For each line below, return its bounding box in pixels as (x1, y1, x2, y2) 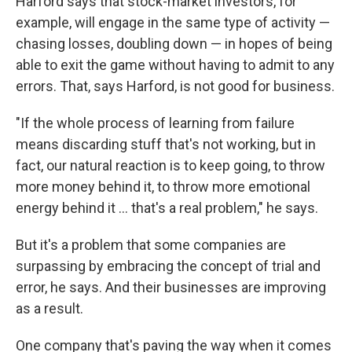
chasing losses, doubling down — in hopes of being (16, 35, 332, 53)
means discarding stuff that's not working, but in (16, 136, 316, 153)
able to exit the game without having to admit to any (16, 57, 335, 74)
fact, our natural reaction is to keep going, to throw (16, 157, 325, 174)
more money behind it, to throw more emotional (16, 178, 310, 196)
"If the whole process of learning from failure (16, 115, 295, 132)
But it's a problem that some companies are (16, 236, 286, 254)
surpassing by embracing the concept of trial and (16, 258, 321, 275)
